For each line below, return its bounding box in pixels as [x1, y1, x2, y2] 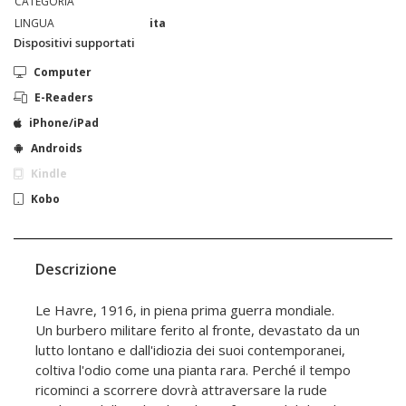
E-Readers [34, 89, 93, 105]
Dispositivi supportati [14, 34, 135, 51]
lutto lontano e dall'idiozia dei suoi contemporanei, [35, 340, 345, 359]
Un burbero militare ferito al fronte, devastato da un [35, 320, 360, 339]
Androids [31, 140, 82, 156]
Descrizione [35, 258, 117, 279]
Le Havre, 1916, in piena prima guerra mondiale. [35, 300, 338, 319]
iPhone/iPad [29, 114, 99, 130]
